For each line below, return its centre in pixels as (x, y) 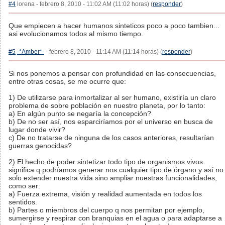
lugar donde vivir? (37, 130)
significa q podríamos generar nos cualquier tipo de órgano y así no (116, 170)
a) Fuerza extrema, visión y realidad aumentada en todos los (105, 194)
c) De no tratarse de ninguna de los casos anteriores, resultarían (111, 138)
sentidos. (23, 202)
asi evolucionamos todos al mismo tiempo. (76, 34)
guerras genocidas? (40, 146)
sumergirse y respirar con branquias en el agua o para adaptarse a (115, 218)
